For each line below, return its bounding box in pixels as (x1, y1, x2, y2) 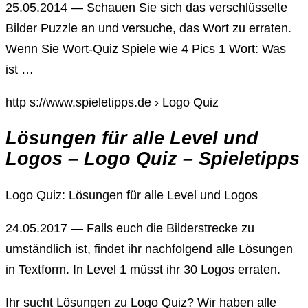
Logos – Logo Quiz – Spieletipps (5, 148, 300, 170)
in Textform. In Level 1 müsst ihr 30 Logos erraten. (5, 262, 280, 276)
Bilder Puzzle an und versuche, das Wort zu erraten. (5, 21, 291, 35)
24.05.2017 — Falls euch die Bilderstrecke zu (5, 221, 254, 235)
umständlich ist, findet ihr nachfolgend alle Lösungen (5, 241, 293, 256)
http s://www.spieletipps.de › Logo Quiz (5, 95, 219, 109)
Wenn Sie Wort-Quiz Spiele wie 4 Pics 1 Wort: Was (5, 41, 286, 56)
